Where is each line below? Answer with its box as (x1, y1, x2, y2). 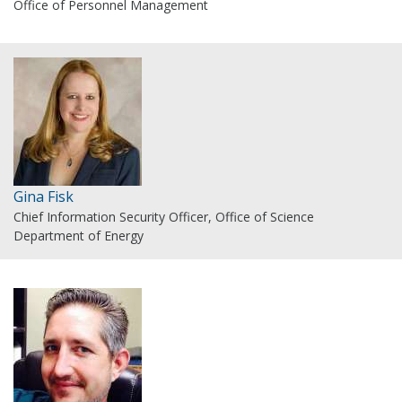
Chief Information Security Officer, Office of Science (13, 208, 314, 225)
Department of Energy (13, 227, 144, 244)
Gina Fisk (13, 187, 74, 206)
